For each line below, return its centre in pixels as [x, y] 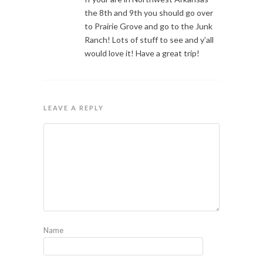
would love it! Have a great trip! [142, 53]
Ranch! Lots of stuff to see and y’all [149, 39]
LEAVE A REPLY [74, 107]
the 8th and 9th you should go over [149, 12]
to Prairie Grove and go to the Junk [149, 26]
